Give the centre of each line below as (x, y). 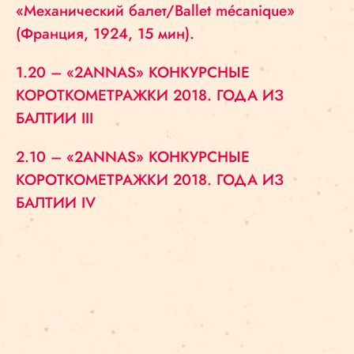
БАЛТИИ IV (56, 203)
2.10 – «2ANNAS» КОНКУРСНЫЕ (133, 157)
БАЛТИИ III (55, 118)
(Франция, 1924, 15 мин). (105, 34)
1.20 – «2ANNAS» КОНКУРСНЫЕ (133, 72)
